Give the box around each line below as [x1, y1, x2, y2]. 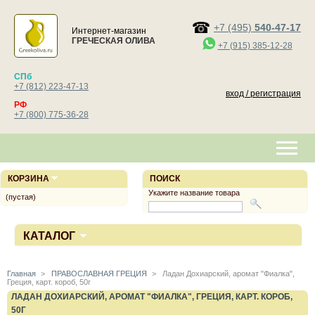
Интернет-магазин [72, 26, 150, 36]
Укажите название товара [148, 188, 240, 197]
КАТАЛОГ [23, 230, 75, 242]
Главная [7, 269, 36, 278]
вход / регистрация [226, 89, 301, 98]
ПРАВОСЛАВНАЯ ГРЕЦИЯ [49, 269, 148, 278]
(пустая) [6, 193, 36, 201]
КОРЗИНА [8, 174, 49, 184]
